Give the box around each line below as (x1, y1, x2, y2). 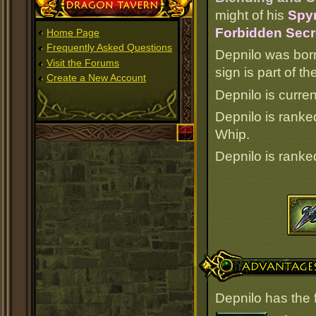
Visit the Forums (47, 56, 119, 68)
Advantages (199, 250, 264, 262)
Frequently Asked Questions (47, 42, 172, 54)
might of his (215, 7, 288, 23)
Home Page (47, 26, 99, 38)
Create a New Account (47, 72, 146, 84)
